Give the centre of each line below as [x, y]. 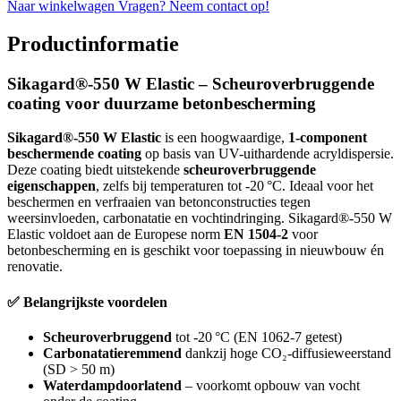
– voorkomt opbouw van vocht [271, 385]
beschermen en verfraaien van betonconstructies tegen [159, 202]
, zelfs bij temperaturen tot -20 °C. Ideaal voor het [235, 186]
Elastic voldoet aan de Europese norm [115, 235]
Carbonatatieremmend [112, 353]
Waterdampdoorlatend [112, 385]
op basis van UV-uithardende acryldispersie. [268, 154]
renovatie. [35, 267]
